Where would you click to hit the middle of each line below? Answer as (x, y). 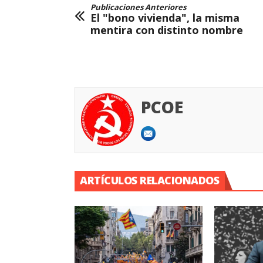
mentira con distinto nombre (167, 30)
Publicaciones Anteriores (138, 7)
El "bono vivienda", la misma (165, 17)
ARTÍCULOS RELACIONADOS (149, 180)
